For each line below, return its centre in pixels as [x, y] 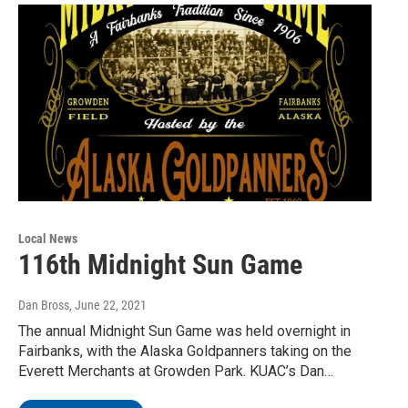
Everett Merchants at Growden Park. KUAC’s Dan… [176, 372]
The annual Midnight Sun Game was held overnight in [184, 331]
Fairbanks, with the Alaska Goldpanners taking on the [185, 352]
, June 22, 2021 [108, 306]
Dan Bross [44, 306]
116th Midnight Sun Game [160, 265]
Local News [48, 239]
